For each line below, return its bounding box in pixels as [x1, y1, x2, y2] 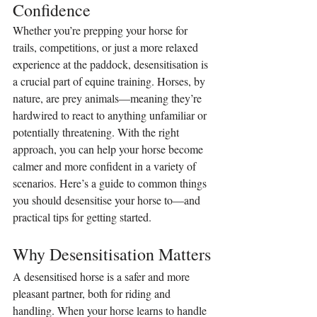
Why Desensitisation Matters [13, 243, 211, 266]
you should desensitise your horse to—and [13, 192, 203, 208]
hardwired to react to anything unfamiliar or [13, 108, 209, 123]
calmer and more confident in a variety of [13, 158, 199, 174]
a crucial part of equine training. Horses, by [13, 74, 208, 89]
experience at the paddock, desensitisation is [13, 57, 211, 72]
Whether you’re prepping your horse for [13, 23, 190, 38]
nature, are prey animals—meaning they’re [13, 91, 204, 106]
